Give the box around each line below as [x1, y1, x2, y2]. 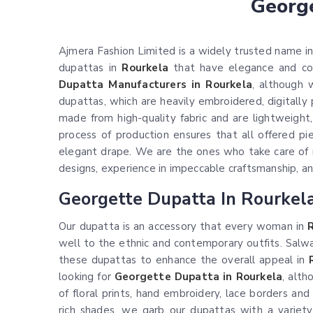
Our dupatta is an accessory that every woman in [59, 219, 308, 234]
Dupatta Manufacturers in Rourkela [59, 78, 253, 92]
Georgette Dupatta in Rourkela [114, 270, 283, 284]
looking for [59, 270, 115, 284]
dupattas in [59, 61, 122, 75]
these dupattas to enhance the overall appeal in [59, 253, 310, 268]
